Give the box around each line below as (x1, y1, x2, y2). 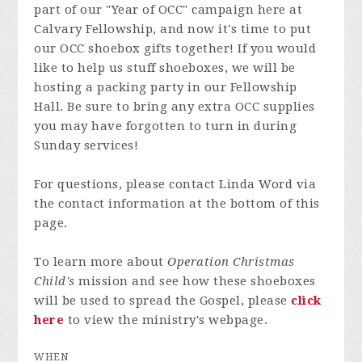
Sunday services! (34, 138, 139, 153)
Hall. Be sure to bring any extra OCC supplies (34, 99, 315, 114)
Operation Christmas (167, 255, 295, 269)
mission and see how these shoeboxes (74, 274, 316, 288)
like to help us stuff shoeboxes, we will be (34, 61, 296, 75)
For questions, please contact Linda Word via (34, 177, 317, 192)
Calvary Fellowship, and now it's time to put (34, 22, 312, 36)
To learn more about (34, 255, 168, 269)
